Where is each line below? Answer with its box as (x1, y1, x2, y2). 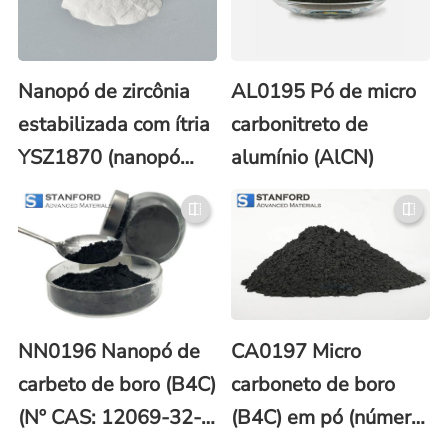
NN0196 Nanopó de (17, 337, 200, 365)
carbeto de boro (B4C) (17, 370, 216, 398)
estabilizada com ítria (17, 111, 210, 139)
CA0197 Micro (231, 337, 362, 365)
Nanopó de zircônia (17, 78, 190, 106)
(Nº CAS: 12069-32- (17, 403, 201, 431)
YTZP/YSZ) (17, 177, 115, 205)
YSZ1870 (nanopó (17, 144, 180, 172)
